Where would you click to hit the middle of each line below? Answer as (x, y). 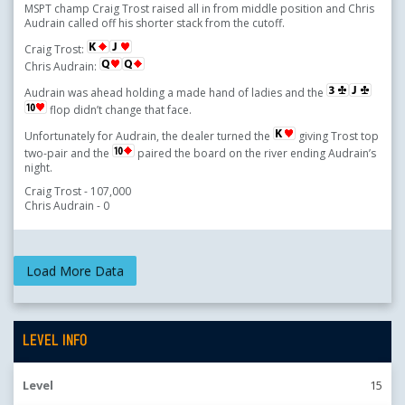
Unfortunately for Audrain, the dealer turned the (149, 137)
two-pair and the (68, 154)
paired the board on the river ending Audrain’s (255, 154)
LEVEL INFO (55, 342)
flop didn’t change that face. (119, 110)
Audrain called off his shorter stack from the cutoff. (155, 24)
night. (38, 168)
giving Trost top (337, 137)
